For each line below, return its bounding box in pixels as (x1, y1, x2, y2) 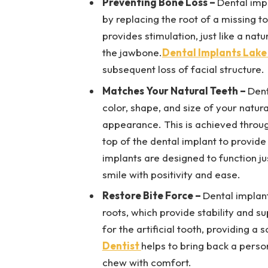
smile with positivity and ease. (102, 167, 240, 181)
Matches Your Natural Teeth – (102, 84, 248, 97)
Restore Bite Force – (102, 189, 203, 202)
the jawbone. (102, 46, 162, 59)
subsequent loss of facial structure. (102, 63, 264, 76)
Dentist (102, 239, 141, 252)
